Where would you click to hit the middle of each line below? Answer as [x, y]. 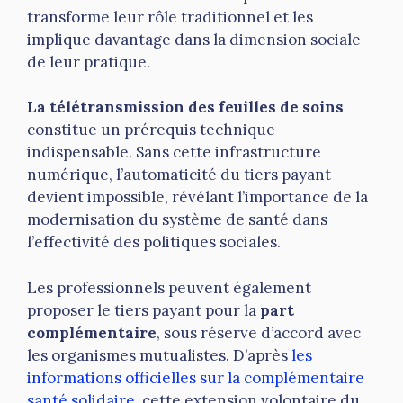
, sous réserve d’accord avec [259, 332]
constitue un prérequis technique [151, 130]
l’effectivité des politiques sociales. [154, 242]
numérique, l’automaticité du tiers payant [179, 175]
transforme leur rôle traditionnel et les [170, 17]
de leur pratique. [89, 62]
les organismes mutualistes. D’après [159, 355]
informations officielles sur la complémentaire [196, 377]
